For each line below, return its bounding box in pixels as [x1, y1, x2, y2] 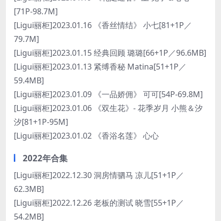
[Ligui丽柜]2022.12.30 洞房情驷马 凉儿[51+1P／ [14, 170, 184, 181]
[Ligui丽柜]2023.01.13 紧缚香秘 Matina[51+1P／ [14, 61, 186, 72]
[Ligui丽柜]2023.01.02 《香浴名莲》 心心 [14, 130, 159, 141]
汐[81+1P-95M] [14, 116, 68, 127]
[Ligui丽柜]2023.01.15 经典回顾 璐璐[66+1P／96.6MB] [14, 47, 206, 58]
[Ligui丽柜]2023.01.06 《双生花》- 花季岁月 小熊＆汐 [14, 103, 203, 113]
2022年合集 [23, 152, 68, 164]
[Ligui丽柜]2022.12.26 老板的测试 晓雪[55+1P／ [14, 197, 184, 208]
